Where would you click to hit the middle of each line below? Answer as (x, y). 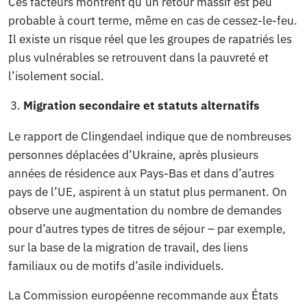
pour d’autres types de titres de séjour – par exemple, (147, 229)
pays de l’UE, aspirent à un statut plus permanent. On (148, 192)
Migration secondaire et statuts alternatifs (142, 106)
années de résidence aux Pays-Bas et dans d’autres (142, 174)
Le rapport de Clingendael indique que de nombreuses (150, 137)
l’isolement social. (57, 76)
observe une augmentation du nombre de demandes (145, 211)
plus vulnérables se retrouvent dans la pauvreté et (139, 58)
